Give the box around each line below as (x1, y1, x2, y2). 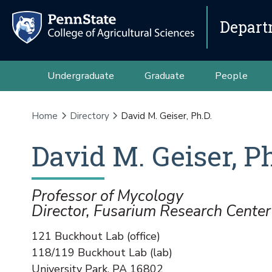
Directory (69, 110, 109, 122)
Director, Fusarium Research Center (32, 201, 271, 222)
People (214, 69, 248, 83)
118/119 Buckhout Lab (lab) (32, 245, 172, 260)
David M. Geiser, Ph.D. (121, 110, 212, 122)
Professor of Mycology (32, 186, 183, 206)
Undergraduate (47, 69, 114, 83)
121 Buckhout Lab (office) (32, 229, 160, 243)
